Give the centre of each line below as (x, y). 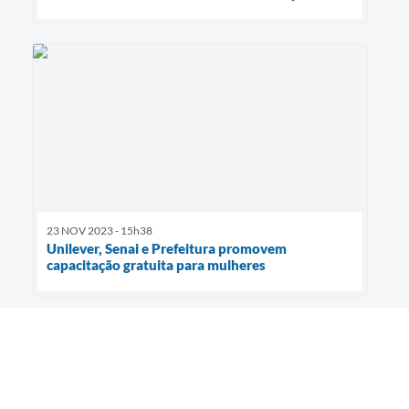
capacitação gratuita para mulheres (156, 265)
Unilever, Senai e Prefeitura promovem (167, 249)
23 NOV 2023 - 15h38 (100, 231)
